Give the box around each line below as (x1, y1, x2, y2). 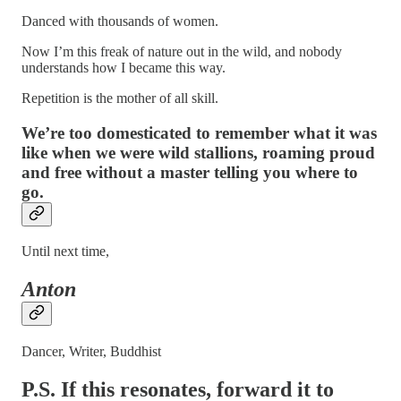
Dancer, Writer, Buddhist (21, 343, 161, 359)
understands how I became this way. (21, 60, 226, 76)
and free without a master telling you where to (21, 163, 358, 183)
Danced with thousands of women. (21, 13, 218, 30)
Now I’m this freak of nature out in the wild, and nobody (21, 44, 342, 60)
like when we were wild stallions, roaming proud (21, 143, 375, 163)
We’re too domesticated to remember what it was (21, 124, 377, 143)
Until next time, (21, 243, 109, 259)
